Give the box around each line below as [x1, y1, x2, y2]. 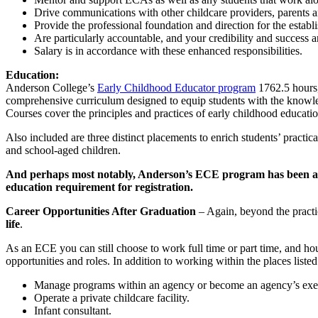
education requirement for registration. [6, 181, 193, 194]
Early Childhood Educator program [97, 82, 256, 94]
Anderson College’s [6, 82, 97, 94]
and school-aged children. [6, 144, 121, 157]
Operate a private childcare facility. [34, 292, 190, 305]
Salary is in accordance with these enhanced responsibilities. [34, 45, 302, 57]
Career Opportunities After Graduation [6, 205, 196, 218]
